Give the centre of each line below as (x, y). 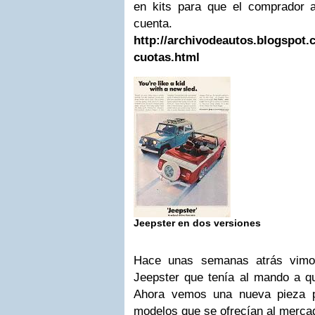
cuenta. (153, 24)
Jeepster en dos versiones (197, 223)
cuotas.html (167, 57)
